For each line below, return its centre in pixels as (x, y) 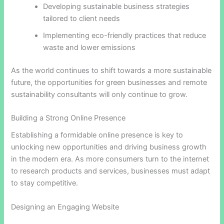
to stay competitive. (45, 183)
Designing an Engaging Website (65, 207)
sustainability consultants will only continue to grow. (99, 94)
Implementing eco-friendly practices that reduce (125, 35)
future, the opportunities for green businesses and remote (109, 82)
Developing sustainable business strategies (116, 6)
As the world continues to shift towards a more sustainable (111, 70)
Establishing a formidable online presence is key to (97, 135)
